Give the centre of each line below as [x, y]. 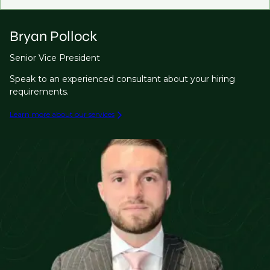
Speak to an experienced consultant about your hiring [122, 79]
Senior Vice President [55, 58]
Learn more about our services [62, 114]
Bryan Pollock [53, 36]
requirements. [39, 91]
